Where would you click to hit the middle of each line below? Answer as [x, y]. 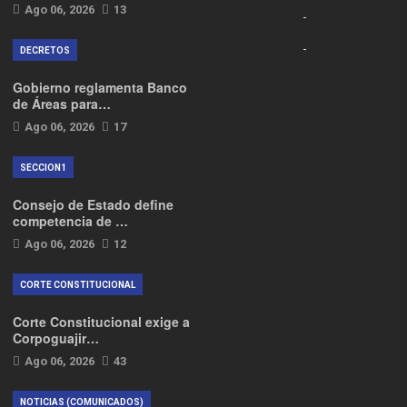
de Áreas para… [62, 104]
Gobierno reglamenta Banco [100, 87]
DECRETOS [45, 50]
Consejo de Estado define [93, 204]
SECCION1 [43, 168]
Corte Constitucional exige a [101, 322]
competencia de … [70, 221]
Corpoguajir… [56, 338]
